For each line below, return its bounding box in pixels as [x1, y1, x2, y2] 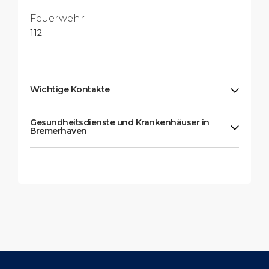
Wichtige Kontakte [30, 84, 110, 95]
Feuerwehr [30, 13, 85, 25]
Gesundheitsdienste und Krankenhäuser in [30, 117, 210, 128]
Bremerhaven [30, 125, 87, 137]
